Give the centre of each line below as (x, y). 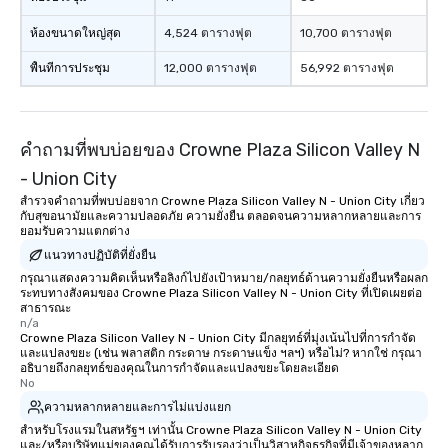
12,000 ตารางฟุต (210, 68)
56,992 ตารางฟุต (347, 68)
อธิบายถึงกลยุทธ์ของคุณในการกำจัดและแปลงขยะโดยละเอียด (179, 368)
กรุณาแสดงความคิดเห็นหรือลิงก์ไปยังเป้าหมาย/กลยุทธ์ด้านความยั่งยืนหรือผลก (224, 278)
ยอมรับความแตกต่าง (75, 231)
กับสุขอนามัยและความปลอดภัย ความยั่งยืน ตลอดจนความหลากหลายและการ (220, 216)
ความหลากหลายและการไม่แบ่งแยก (137, 406)
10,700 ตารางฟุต (346, 33)
